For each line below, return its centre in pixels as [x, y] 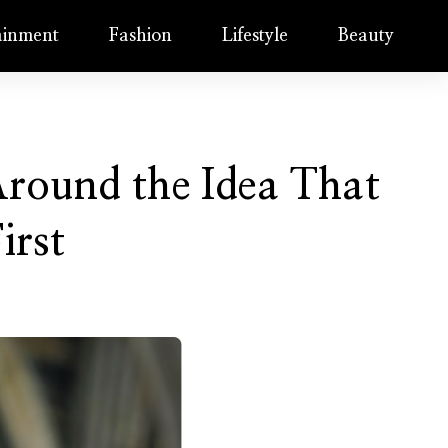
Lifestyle [255, 36]
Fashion [141, 36]
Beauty [366, 36]
